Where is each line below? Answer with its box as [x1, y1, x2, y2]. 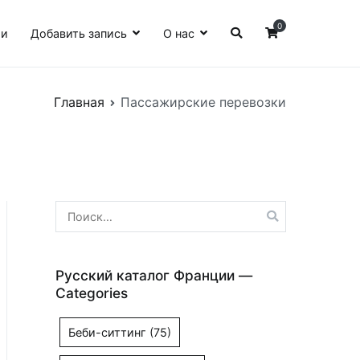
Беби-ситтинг [68, 325, 146, 340]
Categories [55, 284, 128, 301]
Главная [54, 93, 104, 110]
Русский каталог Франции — [55, 266, 252, 284]
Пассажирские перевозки [121, 93, 286, 110]
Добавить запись [31, 26, 128, 40]
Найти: [55, 202, 93, 217]
